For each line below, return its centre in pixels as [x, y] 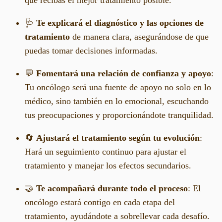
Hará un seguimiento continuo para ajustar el [106, 151]
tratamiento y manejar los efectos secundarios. [108, 165]
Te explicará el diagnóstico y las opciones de [120, 23]
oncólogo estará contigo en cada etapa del [100, 202]
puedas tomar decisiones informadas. [91, 50]
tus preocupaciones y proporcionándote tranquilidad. [119, 115]
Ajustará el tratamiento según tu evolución [118, 138]
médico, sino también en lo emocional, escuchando [117, 101]
